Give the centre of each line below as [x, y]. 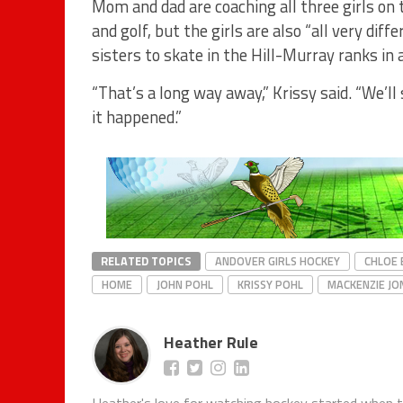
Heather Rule [211, 342]
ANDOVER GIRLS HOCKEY [278, 260]
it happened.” [137, 116]
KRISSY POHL [270, 284]
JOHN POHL [185, 284]
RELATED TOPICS [146, 260]
